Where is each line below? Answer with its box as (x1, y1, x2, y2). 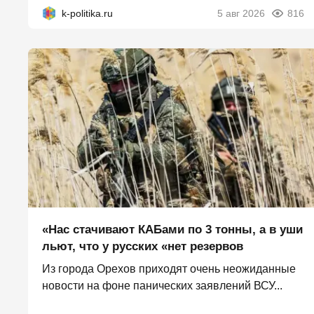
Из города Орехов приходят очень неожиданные (42, 263, 296, 275)
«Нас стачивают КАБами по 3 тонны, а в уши (42, 223, 303, 237)
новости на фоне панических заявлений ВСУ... (42, 280, 282, 292)
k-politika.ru (62, 7, 113, 19)
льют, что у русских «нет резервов (42, 240, 243, 254)
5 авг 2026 (217, 7, 265, 19)
